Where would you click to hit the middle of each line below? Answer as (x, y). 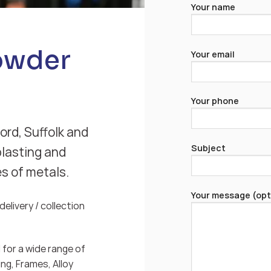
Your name (213, 7)
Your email (213, 54)
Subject (208, 148)
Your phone (215, 101)
